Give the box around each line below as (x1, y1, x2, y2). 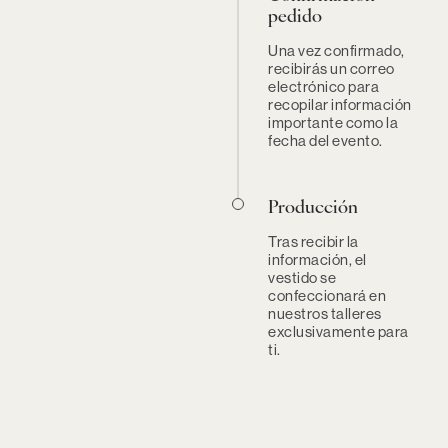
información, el (268, 249, 367, 269)
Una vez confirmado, (268, 40, 405, 60)
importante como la (268, 112, 398, 132)
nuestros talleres (268, 303, 382, 323)
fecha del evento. (268, 130, 383, 150)
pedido (268, 7, 322, 27)
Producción (268, 198, 358, 218)
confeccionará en (268, 285, 386, 305)
